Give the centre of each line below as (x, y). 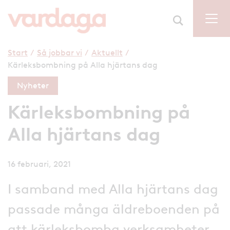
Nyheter (33, 85)
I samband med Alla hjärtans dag (113, 189)
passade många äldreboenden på (114, 209)
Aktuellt (107, 52)
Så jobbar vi (60, 52)
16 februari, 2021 (39, 164)
